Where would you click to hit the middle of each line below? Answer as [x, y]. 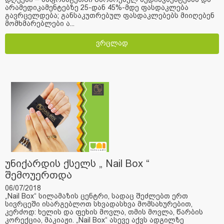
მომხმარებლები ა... [40, 23]
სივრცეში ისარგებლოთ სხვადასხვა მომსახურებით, [99, 204]
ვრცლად [112, 43]
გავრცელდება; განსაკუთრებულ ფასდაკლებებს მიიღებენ [110, 15]
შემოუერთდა [38, 175]
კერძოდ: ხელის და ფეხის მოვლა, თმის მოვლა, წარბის [104, 212]
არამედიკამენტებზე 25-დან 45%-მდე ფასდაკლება [97, 7]
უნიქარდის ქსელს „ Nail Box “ [77, 163]
